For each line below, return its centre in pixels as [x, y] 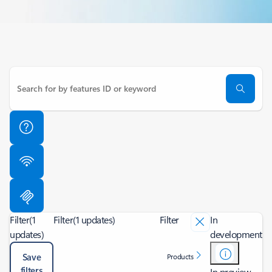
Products [180, 256]
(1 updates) [94, 219]
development [236, 234]
